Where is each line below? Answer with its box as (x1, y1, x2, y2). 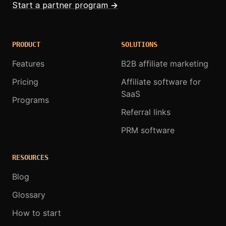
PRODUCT (12, 40, 40, 48)
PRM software (121, 125, 175, 135)
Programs (12, 94, 49, 105)
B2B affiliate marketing (121, 58, 208, 69)
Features (12, 58, 44, 69)
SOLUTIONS (121, 40, 157, 48)
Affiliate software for (121, 76, 201, 87)
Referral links (121, 106, 171, 117)
